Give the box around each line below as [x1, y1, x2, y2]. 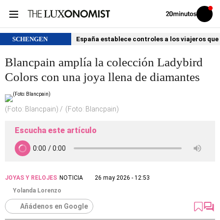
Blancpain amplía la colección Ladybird [5, 55, 203, 69]
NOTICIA [59, 174, 83, 181]
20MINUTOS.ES [165, 21, 200, 27]
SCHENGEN [12, 35, 48, 43]
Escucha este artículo [15, 126, 97, 135]
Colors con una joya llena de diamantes [5, 70, 200, 83]
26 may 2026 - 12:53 [95, 174, 150, 181]
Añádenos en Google [20, 202, 88, 210]
